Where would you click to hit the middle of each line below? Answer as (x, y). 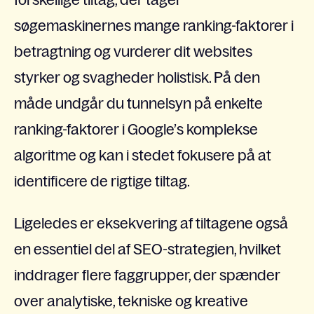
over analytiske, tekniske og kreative (131, 301)
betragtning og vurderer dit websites (133, 52)
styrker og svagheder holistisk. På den (137, 78)
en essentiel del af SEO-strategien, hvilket (148, 249)
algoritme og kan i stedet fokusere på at (143, 156)
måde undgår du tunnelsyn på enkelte (138, 104)
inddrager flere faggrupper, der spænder (147, 275)
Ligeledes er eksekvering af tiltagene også (151, 223)
